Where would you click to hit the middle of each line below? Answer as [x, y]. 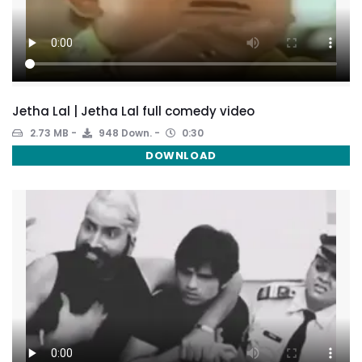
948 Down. [124, 133]
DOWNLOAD [181, 156]
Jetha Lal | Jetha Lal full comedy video [133, 111]
